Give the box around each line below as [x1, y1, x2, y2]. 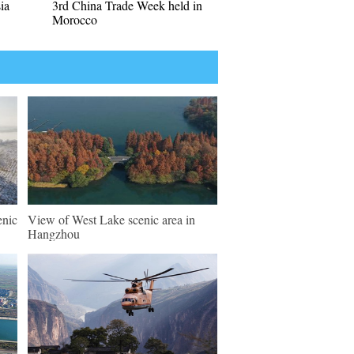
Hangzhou [28, 225, 80, 242]
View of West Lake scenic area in [28, 211, 195, 228]
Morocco [52, 11, 97, 28]
